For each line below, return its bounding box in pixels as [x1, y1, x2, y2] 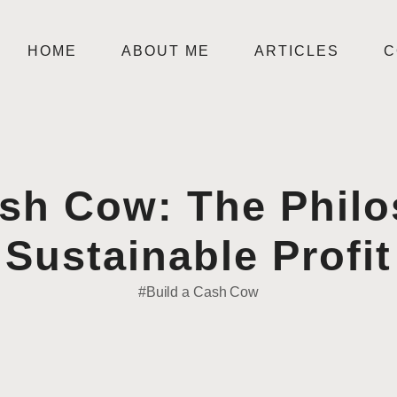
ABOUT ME [121, 43, 210, 58]
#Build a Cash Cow [137, 284, 260, 300]
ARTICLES [254, 43, 339, 58]
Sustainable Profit [5, 232, 392, 279]
